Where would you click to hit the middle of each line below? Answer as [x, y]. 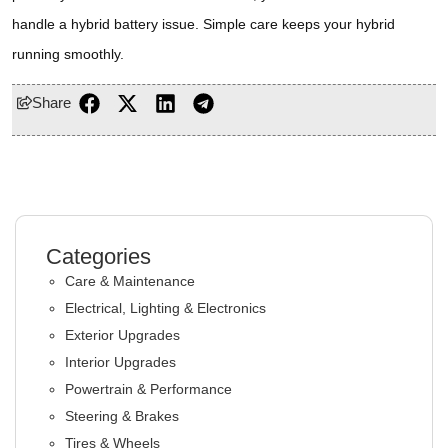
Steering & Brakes [122, 415]
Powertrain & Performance [148, 388]
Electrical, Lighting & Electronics [165, 307]
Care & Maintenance [130, 280]
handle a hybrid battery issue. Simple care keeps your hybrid [203, 24]
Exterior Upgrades [122, 334]
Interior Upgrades [120, 361]
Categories [98, 256]
